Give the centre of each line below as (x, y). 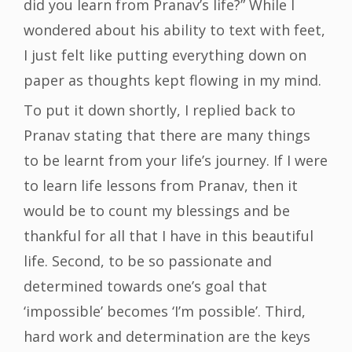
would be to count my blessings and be (157, 211)
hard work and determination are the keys (167, 337)
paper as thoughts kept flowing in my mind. (172, 81)
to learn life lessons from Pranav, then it (161, 186)
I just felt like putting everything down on (165, 55)
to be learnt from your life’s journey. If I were (176, 161)
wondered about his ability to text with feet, (174, 30)
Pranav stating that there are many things (167, 136)
